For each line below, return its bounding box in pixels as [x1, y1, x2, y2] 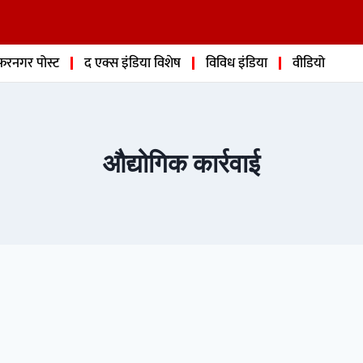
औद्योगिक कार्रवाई [103, 147, 260, 179]
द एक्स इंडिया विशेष [84, 52, 181, 75]
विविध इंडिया [206, 52, 267, 75]
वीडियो [293, 52, 325, 75]
